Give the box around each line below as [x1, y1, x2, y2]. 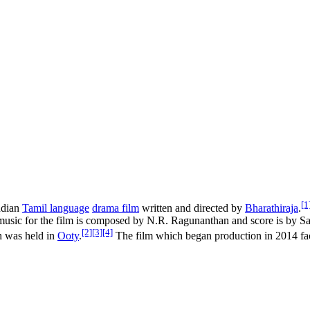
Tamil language [22, 202, 89, 215]
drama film [92, 202, 139, 215]
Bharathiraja [245, 202, 298, 215]
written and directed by [139, 202, 245, 215]
